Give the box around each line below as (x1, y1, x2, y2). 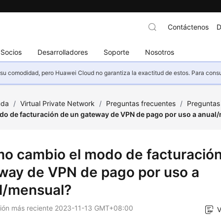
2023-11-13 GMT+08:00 (55, 204, 134, 212)
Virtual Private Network (20, 99, 95, 108)
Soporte (104, 47, 130, 56)
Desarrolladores (37, 47, 88, 56)
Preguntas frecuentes (106, 99, 176, 108)
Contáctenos (167, 23, 209, 31)
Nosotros (145, 47, 175, 56)
